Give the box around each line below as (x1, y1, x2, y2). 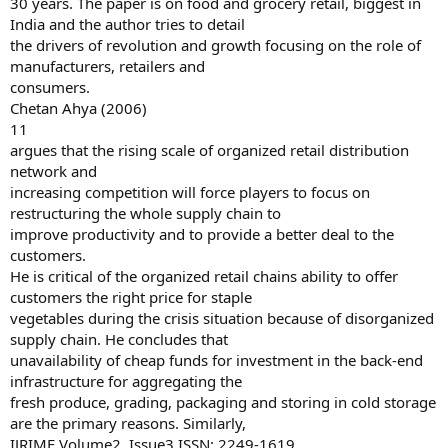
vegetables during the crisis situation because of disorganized (10, 308, 434, 328)
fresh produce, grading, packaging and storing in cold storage (10, 392, 436, 412)
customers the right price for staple (10, 287, 252, 307)
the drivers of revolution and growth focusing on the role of (10, 35, 421, 55)
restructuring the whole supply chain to (10, 203, 281, 223)
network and (10, 161, 97, 181)
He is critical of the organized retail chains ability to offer (10, 266, 398, 286)
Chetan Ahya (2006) (10, 98, 147, 118)
